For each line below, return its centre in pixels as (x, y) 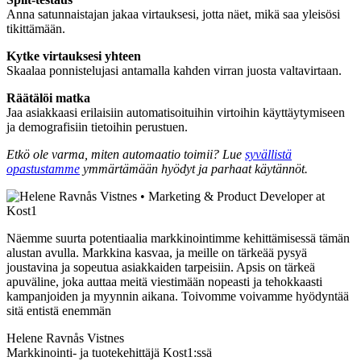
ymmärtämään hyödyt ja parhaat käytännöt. (194, 169)
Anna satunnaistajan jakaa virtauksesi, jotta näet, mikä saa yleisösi (173, 15)
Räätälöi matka (48, 98)
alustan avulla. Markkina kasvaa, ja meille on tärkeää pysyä (157, 253)
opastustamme (43, 169)
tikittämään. (36, 29)
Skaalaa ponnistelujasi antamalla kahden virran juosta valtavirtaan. (174, 71)
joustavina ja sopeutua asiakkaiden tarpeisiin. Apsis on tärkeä (161, 268)
